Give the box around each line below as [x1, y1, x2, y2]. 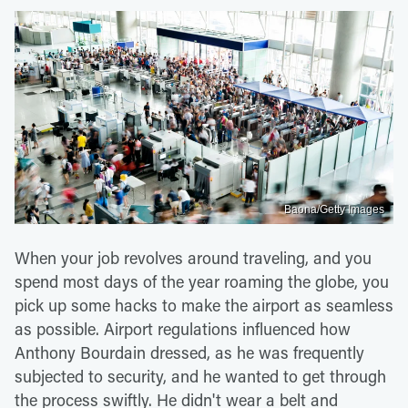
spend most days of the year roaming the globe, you [15, 270, 389, 292]
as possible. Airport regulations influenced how [15, 317, 351, 340]
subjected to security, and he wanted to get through [15, 364, 386, 387]
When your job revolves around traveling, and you [15, 246, 372, 269]
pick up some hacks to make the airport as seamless [15, 293, 393, 316]
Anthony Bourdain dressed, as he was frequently [15, 341, 364, 363]
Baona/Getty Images [284, 202, 384, 216]
